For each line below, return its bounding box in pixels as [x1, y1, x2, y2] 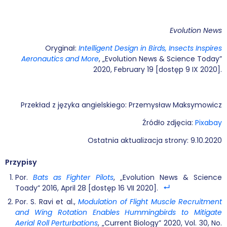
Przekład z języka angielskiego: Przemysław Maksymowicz [21, 100, 222, 110]
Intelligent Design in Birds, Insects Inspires [79, 43, 222, 54]
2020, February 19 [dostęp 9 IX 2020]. [93, 64, 222, 75]
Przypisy [5, 157, 37, 167]
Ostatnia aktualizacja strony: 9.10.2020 [88, 135, 222, 146]
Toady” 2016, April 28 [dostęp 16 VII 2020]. [15, 182, 158, 193]
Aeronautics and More [21, 54, 99, 64]
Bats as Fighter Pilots [33, 172, 113, 182]
